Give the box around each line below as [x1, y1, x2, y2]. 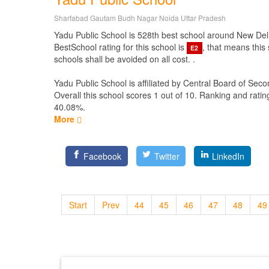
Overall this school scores [54, 89, 154, 101]
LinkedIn [212, 150, 245, 162]
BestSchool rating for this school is [54, 41, 187, 53]
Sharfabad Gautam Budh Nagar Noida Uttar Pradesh [54, 13, 226, 23]
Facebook [83, 150, 122, 162]
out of [159, 89, 185, 101]
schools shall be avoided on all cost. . [54, 53, 195, 65]
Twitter [154, 150, 180, 162]
